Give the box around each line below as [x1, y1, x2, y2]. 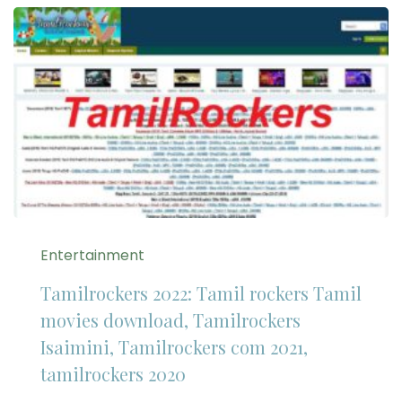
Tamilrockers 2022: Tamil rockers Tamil [40, 281, 362, 306]
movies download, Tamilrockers [40, 308, 301, 333]
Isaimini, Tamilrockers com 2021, [40, 335, 308, 360]
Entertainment [40, 245, 144, 267]
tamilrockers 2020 [40, 362, 186, 387]
